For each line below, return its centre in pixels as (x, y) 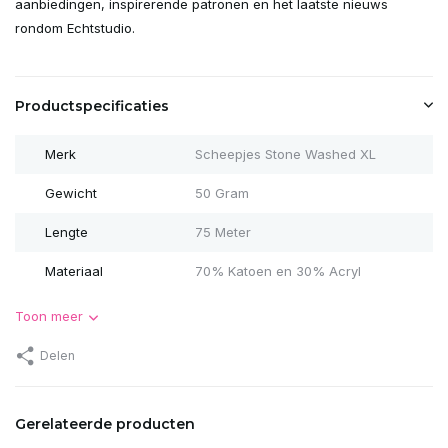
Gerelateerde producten (105, 423)
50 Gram (221, 192)
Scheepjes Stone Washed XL (285, 153)
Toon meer (49, 315)
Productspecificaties (92, 105)
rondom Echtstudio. (75, 27)
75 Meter (222, 231)
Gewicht (71, 192)
